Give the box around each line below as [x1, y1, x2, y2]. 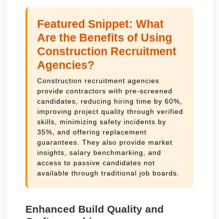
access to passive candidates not [37, 158, 155, 167]
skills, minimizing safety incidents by [37, 117, 166, 126]
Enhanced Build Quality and [25, 203, 164, 215]
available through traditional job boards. [37, 169, 179, 177]
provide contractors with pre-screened [37, 87, 173, 95]
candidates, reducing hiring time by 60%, [37, 97, 182, 105]
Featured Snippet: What [37, 17, 164, 30]
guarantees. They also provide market [37, 138, 173, 146]
